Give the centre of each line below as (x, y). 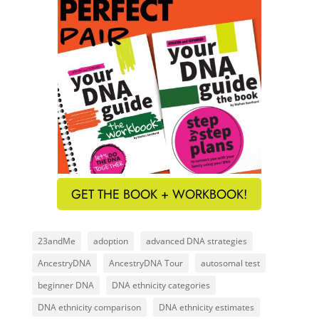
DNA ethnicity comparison (89, 307)
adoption (110, 241)
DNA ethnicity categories (161, 285)
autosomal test (230, 263)
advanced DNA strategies (196, 241)
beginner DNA (66, 285)
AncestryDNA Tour (146, 263)
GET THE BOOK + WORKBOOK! (159, 194)
